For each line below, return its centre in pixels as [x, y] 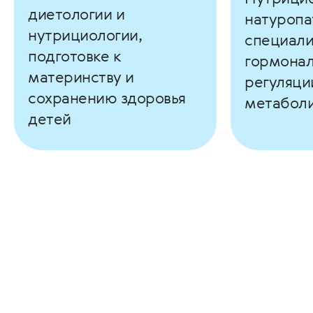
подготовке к [74, 56]
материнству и [81, 77]
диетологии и [76, 14]
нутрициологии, [85, 35]
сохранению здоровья [107, 97]
